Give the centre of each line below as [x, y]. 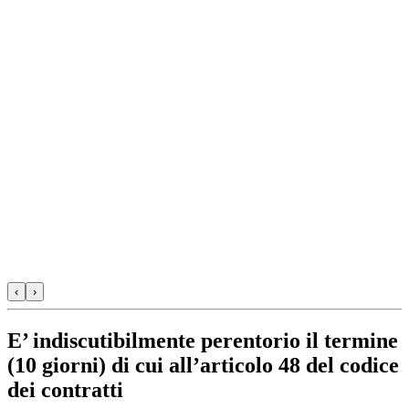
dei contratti [65, 389]
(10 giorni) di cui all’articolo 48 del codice [203, 365]
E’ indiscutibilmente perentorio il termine [203, 340]
